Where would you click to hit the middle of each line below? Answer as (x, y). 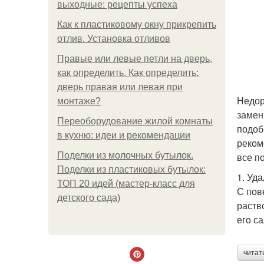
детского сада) (89, 198)
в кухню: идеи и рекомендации (124, 135)
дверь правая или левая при (120, 87)
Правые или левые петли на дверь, (135, 59)
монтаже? (79, 101)
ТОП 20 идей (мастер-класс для (126, 184)
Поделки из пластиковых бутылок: (131, 169)
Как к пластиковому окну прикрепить (137, 24)
